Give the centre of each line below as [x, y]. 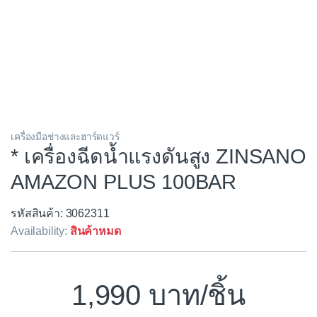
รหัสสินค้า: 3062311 [60, 213]
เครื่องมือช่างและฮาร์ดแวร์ [65, 137]
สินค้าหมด [95, 231]
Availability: [40, 231]
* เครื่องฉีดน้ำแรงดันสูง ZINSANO [158, 157]
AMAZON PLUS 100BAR [124, 182]
